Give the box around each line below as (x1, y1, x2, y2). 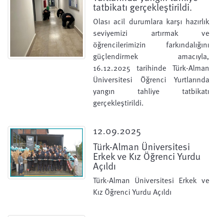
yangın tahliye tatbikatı (93, 85, 209, 97)
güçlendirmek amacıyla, (93, 50, 209, 62)
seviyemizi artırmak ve (93, 27, 209, 39)
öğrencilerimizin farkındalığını (93, 39, 209, 50)
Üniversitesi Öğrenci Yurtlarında (93, 74, 209, 85)
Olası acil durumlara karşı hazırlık (93, 15, 209, 27)
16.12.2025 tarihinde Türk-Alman (93, 62, 209, 74)
